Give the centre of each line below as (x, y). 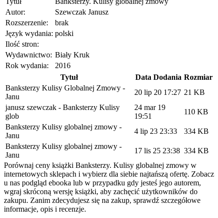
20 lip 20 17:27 (158, 92)
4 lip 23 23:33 (156, 131)
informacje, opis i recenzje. (45, 209)
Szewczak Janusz (82, 12)
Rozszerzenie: (27, 22)
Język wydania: (29, 33)
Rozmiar (198, 77)
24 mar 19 (150, 107)
